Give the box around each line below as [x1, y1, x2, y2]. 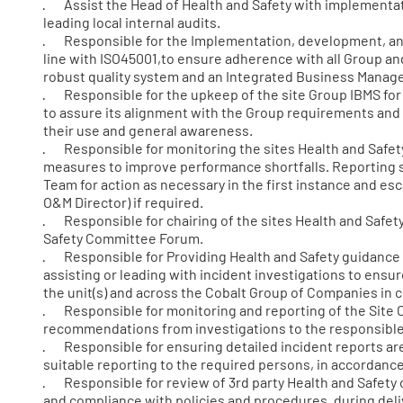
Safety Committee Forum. [43, 228, 203, 246]
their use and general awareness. [43, 121, 253, 139]
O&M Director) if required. [43, 193, 203, 210]
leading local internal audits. [43, 13, 220, 31]
